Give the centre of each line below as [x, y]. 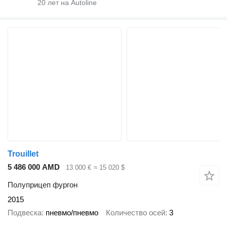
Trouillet [23, 154]
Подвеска [25, 213]
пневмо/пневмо [72, 213]
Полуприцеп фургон [43, 184]
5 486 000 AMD [34, 167]
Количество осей [136, 213]
